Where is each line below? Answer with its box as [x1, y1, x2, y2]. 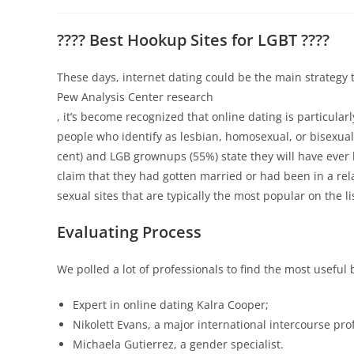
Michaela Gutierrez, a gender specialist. [73, 337, 284, 352]
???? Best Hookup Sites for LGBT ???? [57, 29, 330, 51]
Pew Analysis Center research [57, 89, 213, 104]
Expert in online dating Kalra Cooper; [73, 297, 269, 312]
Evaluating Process [57, 221, 201, 243]
